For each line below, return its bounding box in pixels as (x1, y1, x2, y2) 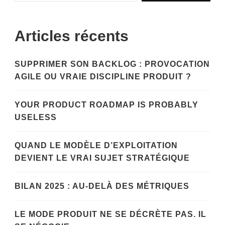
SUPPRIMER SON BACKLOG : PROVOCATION (15, 59, 210, 68)
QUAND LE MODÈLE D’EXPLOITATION (15, 141, 178, 150)
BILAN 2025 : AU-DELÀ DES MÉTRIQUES (15, 181, 189, 190)
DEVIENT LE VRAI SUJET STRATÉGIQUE (15, 153, 190, 162)
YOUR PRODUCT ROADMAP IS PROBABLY (15, 100, 198, 109)
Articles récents (15, 27, 129, 44)
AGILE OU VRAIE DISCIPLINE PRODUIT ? (15, 72, 191, 81)
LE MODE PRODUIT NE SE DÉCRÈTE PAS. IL (15, 209, 206, 218)
